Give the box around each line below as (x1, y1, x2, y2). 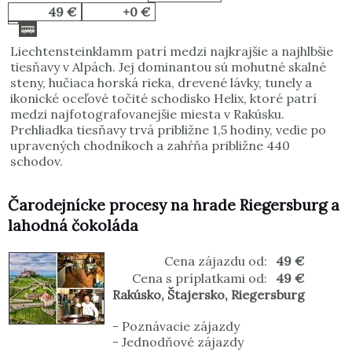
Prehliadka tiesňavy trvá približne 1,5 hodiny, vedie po (10, 122, 326, 138)
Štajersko (167, 287, 225, 303)
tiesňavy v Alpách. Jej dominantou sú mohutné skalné (10, 59, 326, 75)
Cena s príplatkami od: (132, 270, 267, 287)
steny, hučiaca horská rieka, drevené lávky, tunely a (10, 75, 312, 91)
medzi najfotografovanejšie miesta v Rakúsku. (10, 106, 284, 123)
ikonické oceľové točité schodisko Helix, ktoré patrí (10, 90, 317, 107)
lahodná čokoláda (8, 216, 138, 236)
